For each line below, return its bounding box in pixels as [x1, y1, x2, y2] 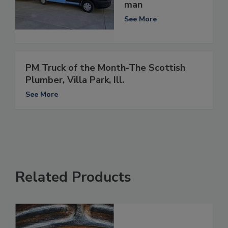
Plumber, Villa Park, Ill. [25, 74, 124, 87]
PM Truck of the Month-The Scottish [25, 62, 185, 74]
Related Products [15, 167, 131, 187]
